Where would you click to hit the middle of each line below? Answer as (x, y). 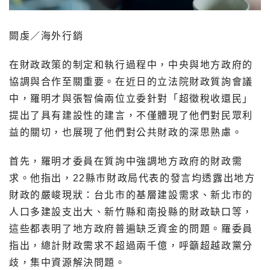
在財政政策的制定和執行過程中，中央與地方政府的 (131, 65)
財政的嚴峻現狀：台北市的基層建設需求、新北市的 (131, 195)
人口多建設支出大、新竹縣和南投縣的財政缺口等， (131, 212)
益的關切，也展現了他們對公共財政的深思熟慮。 (126, 133)
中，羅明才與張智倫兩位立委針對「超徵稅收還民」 (131, 99)
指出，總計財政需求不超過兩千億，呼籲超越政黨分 (131, 246)
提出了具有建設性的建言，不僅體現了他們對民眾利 (131, 116)
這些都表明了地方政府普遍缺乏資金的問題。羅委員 (131, 229)
